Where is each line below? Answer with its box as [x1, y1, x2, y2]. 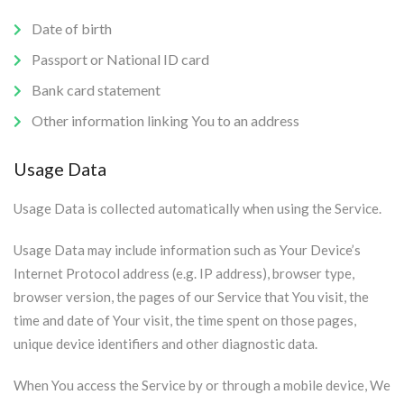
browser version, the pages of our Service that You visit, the [14, 289, 369, 305]
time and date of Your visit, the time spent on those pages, [14, 312, 356, 328]
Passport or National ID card [32, 50, 209, 68]
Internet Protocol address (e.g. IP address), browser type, [14, 265, 354, 281]
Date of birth [32, 20, 112, 37]
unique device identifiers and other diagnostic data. [14, 335, 317, 352]
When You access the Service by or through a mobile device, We [14, 377, 390, 393]
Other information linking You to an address [32, 112, 299, 129]
